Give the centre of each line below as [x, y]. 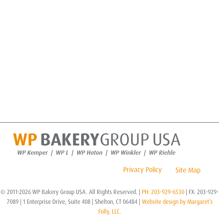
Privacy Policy [142, 170]
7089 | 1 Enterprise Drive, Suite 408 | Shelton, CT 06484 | [74, 202]
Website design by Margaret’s [177, 202]
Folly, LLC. [109, 211]
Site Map [188, 170]
